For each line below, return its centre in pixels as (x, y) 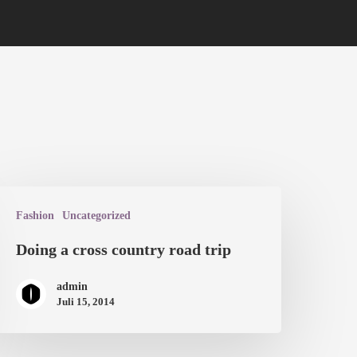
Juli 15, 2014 (86, 302)
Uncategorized (97, 216)
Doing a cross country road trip (124, 250)
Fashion (35, 216)
